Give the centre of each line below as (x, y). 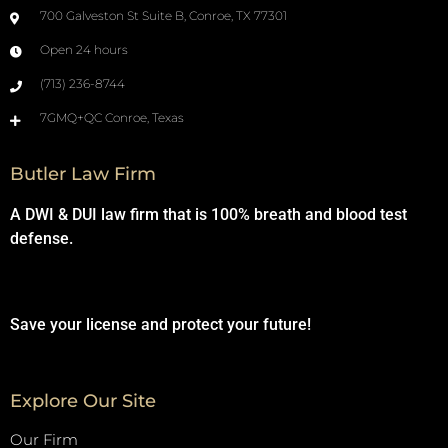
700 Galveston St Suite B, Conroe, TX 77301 (163, 16)
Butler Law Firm (83, 174)
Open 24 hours (84, 50)
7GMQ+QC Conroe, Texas (112, 118)
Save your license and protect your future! (160, 325)
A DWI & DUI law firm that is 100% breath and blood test (208, 215)
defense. (41, 239)
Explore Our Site (83, 400)
